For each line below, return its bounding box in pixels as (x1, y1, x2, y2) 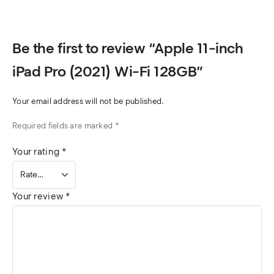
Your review (12, 191, 66, 202)
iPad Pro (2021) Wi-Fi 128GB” (12, 62, 204, 81)
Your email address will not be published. (12, 97, 165, 106)
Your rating (12, 146, 62, 158)
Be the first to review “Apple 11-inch (12, 39, 243, 57)
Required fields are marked (12, 121, 115, 131)
